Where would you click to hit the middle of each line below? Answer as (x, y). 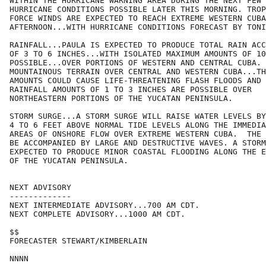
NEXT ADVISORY (40, 188)
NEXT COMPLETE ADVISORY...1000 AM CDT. (97, 214)
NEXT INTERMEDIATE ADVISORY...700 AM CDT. (104, 205)
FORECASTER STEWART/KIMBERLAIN (78, 241)
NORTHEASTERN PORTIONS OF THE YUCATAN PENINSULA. (121, 99)
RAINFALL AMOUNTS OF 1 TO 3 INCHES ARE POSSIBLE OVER (131, 90)
